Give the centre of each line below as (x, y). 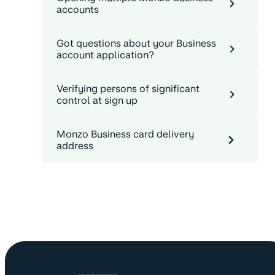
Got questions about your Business (136, 43)
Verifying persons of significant (128, 88)
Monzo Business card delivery (125, 134)
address (75, 145)
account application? (105, 55)
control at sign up (97, 100)
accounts (78, 9)
